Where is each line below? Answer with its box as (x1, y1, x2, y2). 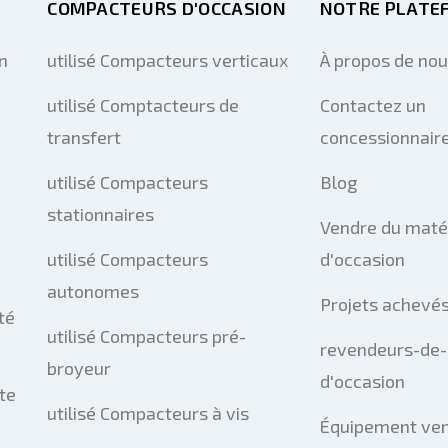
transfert (47, 126, 122, 149)
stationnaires (47, 203, 155, 226)
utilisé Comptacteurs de (47, 94, 240, 117)
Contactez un (319, 94, 426, 117)
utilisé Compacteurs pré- (47, 325, 247, 348)
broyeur (47, 357, 112, 380)
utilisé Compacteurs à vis (47, 402, 250, 425)
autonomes (47, 280, 140, 303)
